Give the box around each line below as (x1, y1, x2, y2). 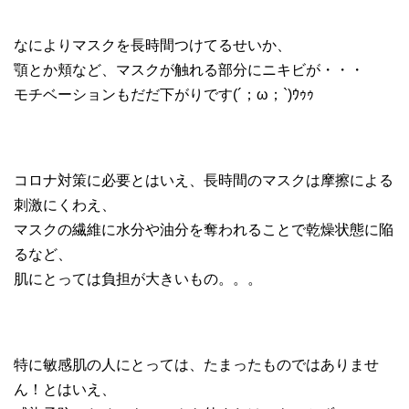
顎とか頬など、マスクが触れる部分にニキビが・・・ (14, 61, 364, 78)
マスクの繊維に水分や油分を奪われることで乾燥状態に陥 (14, 221, 393, 237)
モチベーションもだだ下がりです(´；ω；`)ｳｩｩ (14, 86, 314, 102)
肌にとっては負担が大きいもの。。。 (14, 270, 262, 287)
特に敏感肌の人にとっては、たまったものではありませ (14, 356, 379, 372)
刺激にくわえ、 (14, 196, 116, 213)
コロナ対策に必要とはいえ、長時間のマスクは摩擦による (14, 172, 393, 188)
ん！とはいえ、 (14, 381, 116, 397)
